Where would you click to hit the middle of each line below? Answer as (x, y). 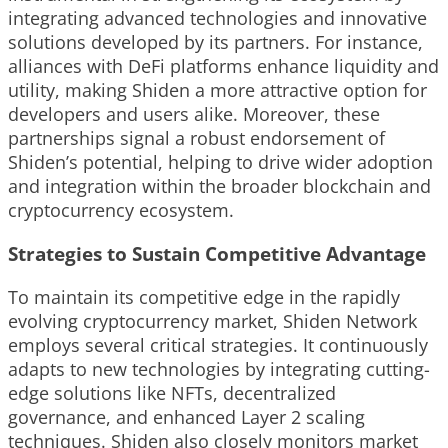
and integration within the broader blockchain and (219, 186)
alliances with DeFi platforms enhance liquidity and (223, 66)
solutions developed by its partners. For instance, (215, 42)
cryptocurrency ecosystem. (121, 210)
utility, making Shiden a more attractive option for (217, 90)
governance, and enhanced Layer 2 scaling (186, 416)
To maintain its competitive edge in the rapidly (204, 296)
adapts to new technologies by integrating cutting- (219, 368)
